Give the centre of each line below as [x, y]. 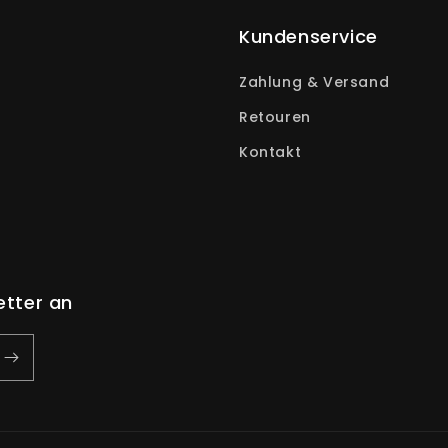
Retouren [275, 117]
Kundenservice [308, 37]
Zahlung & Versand [314, 82]
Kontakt [270, 152]
